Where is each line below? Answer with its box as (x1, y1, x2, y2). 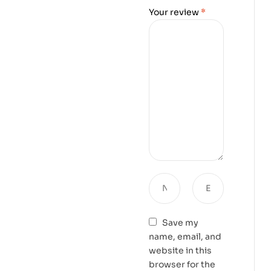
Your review (149, 7, 201, 18)
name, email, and (149, 231, 222, 243)
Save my (162, 217, 198, 229)
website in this (149, 245, 212, 256)
